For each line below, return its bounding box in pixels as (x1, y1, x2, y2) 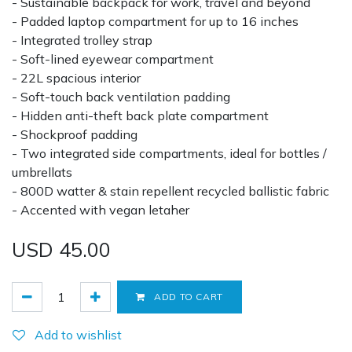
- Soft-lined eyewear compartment (12, 51, 214, 67)
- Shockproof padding (12, 126, 137, 142)
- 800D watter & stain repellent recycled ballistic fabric (12, 183, 329, 199)
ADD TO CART (151, 291, 223, 302)
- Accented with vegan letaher (12, 202, 189, 218)
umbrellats (12, 164, 72, 180)
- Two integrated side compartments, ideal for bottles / (12, 145, 327, 161)
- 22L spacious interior (12, 70, 141, 86)
